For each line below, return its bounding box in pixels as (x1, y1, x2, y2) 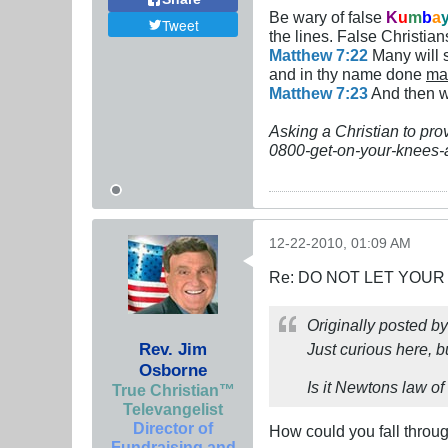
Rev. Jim (139, 338, 207, 359)
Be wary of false (269, 7, 386, 26)
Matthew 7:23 (269, 83, 368, 102)
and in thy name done (269, 64, 426, 83)
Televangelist (123, 399, 223, 418)
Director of (133, 418, 213, 437)
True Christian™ (111, 380, 235, 399)
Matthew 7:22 (269, 45, 368, 64)
